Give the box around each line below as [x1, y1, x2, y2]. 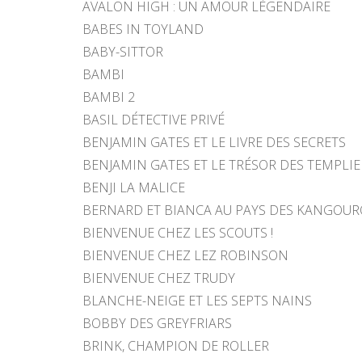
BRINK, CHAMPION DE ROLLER [82, 336, 269, 355]
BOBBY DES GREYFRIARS [82, 314, 232, 332]
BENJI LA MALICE [82, 178, 185, 196]
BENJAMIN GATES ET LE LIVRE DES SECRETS [82, 133, 346, 151]
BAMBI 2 [82, 87, 135, 106]
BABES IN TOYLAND [82, 19, 204, 38]
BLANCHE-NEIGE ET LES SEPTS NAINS [82, 291, 312, 309]
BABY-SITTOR [82, 42, 163, 61]
